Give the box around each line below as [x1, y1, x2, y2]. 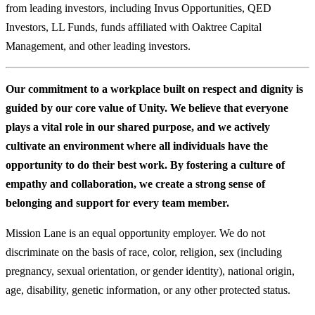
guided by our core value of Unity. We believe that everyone [6, 101, 288, 114]
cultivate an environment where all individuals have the [6, 139, 268, 152]
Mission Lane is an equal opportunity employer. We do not [6, 226, 265, 239]
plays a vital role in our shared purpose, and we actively [6, 120, 270, 133]
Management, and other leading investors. [6, 39, 191, 52]
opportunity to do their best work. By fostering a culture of [6, 158, 285, 171]
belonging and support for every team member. [6, 196, 229, 209]
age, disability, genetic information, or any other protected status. [6, 283, 290, 296]
